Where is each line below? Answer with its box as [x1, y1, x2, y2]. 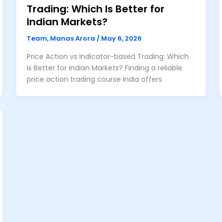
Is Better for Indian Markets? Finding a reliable [27, 63, 183, 73]
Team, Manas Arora [27, 34, 97, 44]
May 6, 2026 [101, 34, 142, 44]
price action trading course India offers [27, 74, 163, 84]
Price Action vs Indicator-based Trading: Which [27, 52, 189, 61]
